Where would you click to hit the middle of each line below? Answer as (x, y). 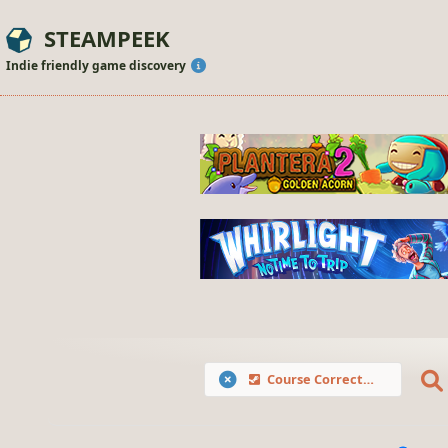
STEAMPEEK (107, 38)
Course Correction (314, 379)
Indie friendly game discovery (97, 65)
